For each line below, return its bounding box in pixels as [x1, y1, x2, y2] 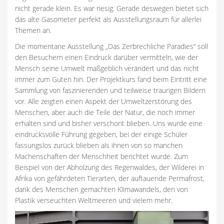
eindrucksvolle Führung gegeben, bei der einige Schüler [15, 129, 187, 139]
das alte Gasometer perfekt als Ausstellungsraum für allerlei [15, 14, 201, 24]
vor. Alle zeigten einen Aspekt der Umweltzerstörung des [15, 96, 192, 106]
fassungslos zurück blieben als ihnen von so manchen [15, 140, 182, 150]
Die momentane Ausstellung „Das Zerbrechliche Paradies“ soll [15, 41, 208, 51]
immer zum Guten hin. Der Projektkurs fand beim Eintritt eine [15, 74, 207, 84]
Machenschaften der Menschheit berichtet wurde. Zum [15, 151, 188, 161]
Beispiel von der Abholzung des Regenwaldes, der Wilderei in [15, 162, 204, 172]
